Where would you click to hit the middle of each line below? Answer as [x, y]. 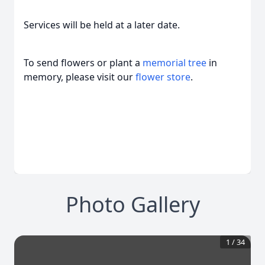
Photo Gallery [132, 204]
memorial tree [174, 63]
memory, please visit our [80, 77]
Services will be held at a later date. [102, 25]
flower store [163, 77]
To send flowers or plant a [83, 63]
